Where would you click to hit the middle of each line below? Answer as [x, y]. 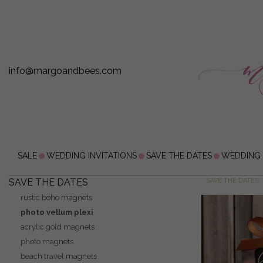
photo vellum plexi [57, 213]
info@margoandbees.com [65, 71]
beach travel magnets [59, 257]
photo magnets [47, 242]
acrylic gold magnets [58, 227]
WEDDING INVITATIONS [92, 156]
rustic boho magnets [56, 198]
